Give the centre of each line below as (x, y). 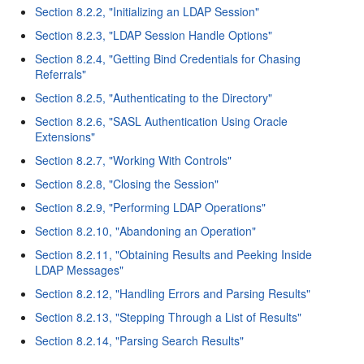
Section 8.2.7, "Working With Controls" (134, 160)
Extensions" (65, 136)
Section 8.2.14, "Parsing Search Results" (140, 340)
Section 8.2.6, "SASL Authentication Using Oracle (162, 121)
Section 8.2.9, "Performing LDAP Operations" (151, 207)
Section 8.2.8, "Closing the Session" (127, 184)
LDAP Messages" (80, 270)
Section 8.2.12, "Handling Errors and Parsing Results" (173, 293)
